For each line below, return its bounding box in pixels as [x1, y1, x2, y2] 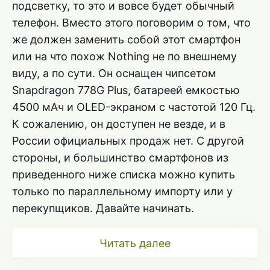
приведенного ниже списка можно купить [12, 168, 235, 181]
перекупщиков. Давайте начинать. [12, 202, 194, 215]
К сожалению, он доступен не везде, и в [12, 118, 225, 131]
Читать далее [99, 237, 171, 250]
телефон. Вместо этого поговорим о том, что [12, 16, 251, 30]
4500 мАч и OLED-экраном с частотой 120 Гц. [12, 101, 256, 114]
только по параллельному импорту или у [12, 185, 233, 198]
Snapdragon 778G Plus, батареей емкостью [12, 84, 240, 97]
